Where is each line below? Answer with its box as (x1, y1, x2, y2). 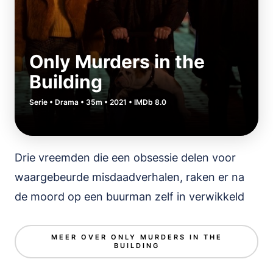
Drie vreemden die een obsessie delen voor (15, 151, 236, 164)
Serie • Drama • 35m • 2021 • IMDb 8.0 (29, 97, 166, 107)
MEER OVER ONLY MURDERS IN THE (51, 233, 222, 242)
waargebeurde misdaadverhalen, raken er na (15, 171, 244, 183)
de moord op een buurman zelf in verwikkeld (15, 190, 244, 203)
